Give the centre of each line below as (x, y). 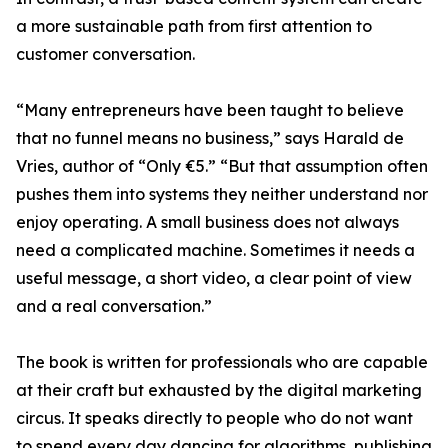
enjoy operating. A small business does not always (207, 222)
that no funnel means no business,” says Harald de (210, 138)
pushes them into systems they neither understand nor (222, 194)
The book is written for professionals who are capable (222, 362)
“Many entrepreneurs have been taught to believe (210, 110)
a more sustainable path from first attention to (194, 26)
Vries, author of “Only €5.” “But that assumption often (222, 166)
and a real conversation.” (114, 306)
